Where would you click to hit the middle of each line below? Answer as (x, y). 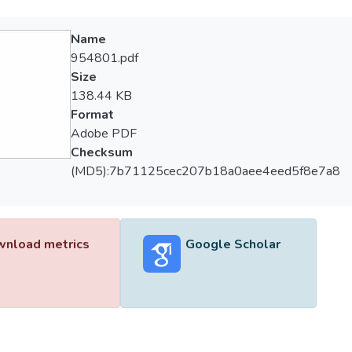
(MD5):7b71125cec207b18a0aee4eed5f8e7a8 (205, 171)
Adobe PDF (103, 134)
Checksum (101, 152)
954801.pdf (104, 58)
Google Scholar (233, 244)
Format (92, 115)
